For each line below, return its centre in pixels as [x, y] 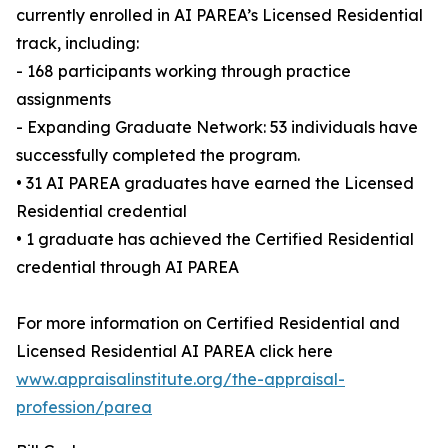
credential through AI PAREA [127, 267]
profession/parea [84, 407]
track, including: [77, 43]
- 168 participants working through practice [183, 71]
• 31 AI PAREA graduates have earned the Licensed [215, 183]
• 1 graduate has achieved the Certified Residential [215, 239]
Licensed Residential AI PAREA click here [174, 351]
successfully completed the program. [158, 155]
